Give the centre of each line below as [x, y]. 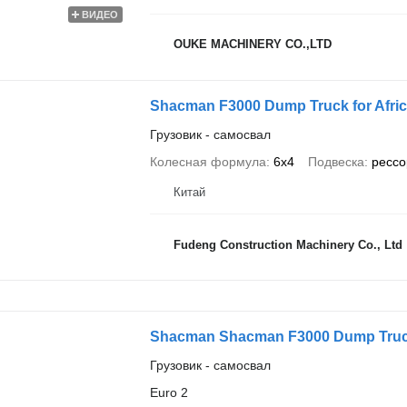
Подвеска [336, 161]
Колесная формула [208, 161]
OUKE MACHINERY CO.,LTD [252, 44]
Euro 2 [169, 392]
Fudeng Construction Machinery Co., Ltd [288, 244]
